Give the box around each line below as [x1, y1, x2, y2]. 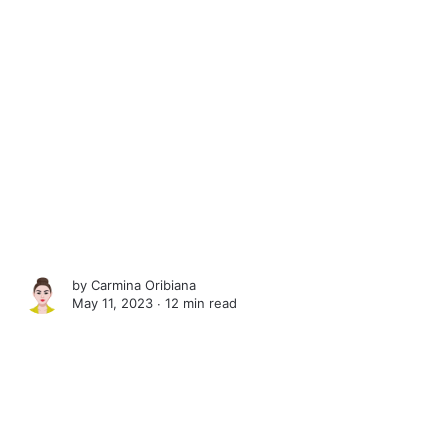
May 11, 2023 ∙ [72, 295, 166, 312]
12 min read [165, 295, 238, 312]
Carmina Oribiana [91, 277, 197, 294]
